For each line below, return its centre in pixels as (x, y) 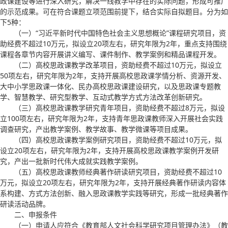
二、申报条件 (36, 214)
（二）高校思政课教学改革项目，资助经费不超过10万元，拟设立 (118, 65)
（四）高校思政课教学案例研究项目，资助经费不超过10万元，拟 (118, 139)
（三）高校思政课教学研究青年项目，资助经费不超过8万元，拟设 (120, 107)
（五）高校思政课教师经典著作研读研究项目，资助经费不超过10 (118, 172)
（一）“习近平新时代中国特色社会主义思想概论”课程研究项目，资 (120, 33)
